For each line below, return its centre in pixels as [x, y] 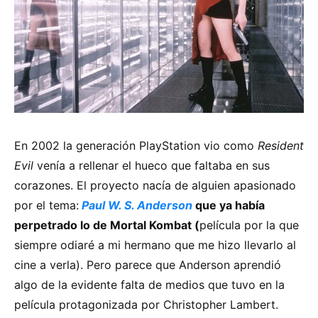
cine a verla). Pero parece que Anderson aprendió [148, 265]
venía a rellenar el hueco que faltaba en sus [152, 165]
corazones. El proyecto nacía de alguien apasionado [155, 185]
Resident [279, 146]
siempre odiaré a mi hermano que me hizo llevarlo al [155, 245]
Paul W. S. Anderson [137, 205]
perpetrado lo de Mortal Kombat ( [107, 225]
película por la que [249, 225]
